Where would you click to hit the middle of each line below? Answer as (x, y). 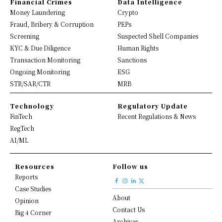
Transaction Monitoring (45, 60)
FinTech (21, 116)
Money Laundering (37, 12)
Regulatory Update (152, 106)
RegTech (22, 128)
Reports (26, 177)
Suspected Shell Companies (158, 36)
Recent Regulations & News (156, 116)
